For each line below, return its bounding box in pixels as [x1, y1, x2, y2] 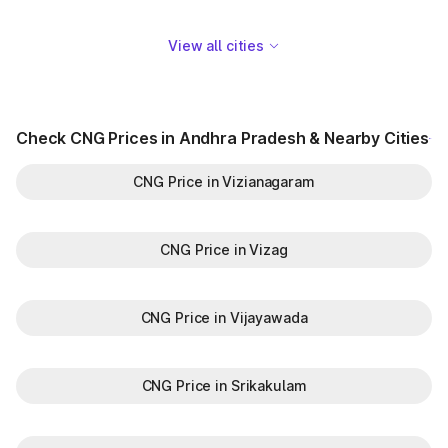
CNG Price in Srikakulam [141, 377, 307, 394]
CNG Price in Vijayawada [140, 309, 308, 326]
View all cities [168, 37, 264, 54]
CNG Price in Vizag [160, 241, 288, 258]
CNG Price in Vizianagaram [133, 173, 315, 190]
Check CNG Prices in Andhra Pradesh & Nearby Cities [16, 128, 429, 148]
